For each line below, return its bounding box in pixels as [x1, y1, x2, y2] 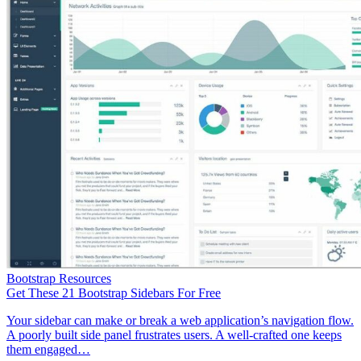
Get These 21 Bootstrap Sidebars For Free [6, 285, 221, 300]
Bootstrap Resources [6, 271, 111, 285]
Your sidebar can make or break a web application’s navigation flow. [6, 313, 354, 327]
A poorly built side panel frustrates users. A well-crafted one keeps [6, 327, 342, 342]
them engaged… [6, 342, 90, 356]
